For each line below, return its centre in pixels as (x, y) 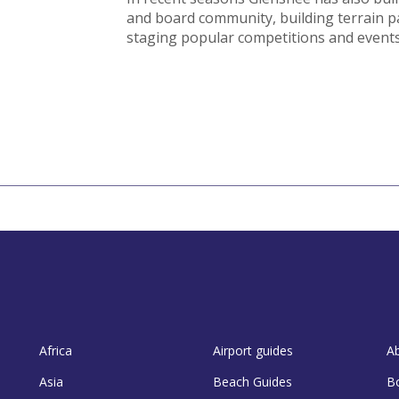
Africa (56, 350)
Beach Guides (252, 381)
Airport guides (253, 350)
